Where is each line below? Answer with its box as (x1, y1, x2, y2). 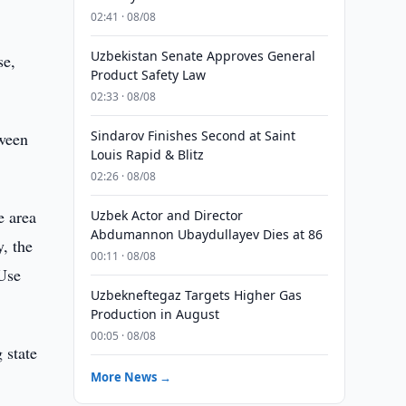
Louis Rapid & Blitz (90, 146, 204, 163)
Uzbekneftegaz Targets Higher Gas (90, 286, 302, 304)
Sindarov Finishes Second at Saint (90, 127, 295, 144)
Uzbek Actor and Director (90, 207, 243, 224)
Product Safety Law (90, 66, 206, 83)
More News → (90, 369, 171, 385)
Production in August (90, 305, 219, 323)
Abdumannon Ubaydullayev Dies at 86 (90, 226, 323, 243)
